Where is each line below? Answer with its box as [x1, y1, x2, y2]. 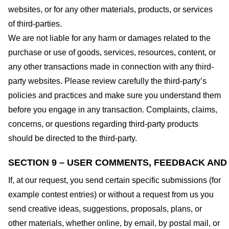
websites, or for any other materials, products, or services [8, 5, 213, 14]
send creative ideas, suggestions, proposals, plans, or [8, 204, 202, 213]
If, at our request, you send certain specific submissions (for [8, 175, 221, 185]
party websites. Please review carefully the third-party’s [8, 77, 207, 86]
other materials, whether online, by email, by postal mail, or [8, 218, 220, 227]
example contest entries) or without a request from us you [8, 190, 214, 199]
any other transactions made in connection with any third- [8, 62, 214, 72]
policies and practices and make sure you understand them [8, 91, 221, 100]
